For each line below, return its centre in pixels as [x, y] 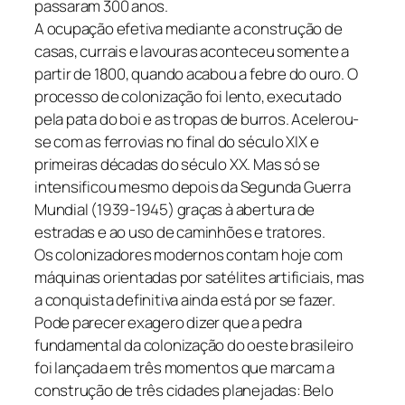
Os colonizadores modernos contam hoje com [188, 255]
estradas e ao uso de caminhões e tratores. [180, 232]
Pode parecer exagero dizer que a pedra [168, 323]
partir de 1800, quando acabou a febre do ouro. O [196, 74]
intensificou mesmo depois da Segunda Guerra [193, 187]
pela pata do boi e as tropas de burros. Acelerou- [197, 119]
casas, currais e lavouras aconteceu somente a [192, 52]
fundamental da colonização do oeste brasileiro [194, 345]
